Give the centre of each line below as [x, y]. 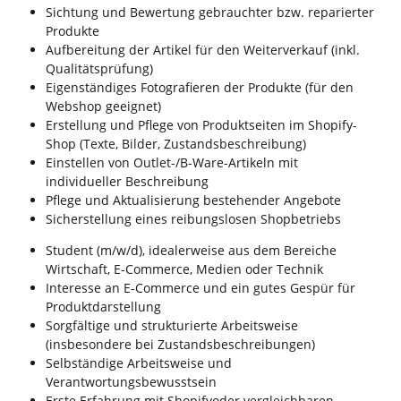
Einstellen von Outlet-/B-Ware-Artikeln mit [172, 163]
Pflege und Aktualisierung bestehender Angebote [193, 200]
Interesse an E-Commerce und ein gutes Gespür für [200, 288]
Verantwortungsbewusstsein [131, 382]
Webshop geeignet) [103, 107]
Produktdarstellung [103, 307]
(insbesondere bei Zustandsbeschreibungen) [180, 345]
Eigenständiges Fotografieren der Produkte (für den [200, 88]
